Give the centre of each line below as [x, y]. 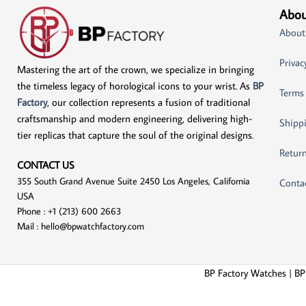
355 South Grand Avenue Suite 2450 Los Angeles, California [134, 181]
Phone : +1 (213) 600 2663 [69, 211]
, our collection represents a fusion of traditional [149, 102]
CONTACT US [47, 165]
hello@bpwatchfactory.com [93, 226]
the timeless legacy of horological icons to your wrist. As [135, 85]
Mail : [29, 226]
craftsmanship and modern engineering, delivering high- [135, 118]
